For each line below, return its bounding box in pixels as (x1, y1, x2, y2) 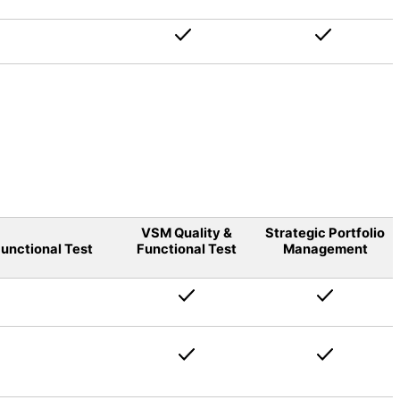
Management (282, 240, 368, 257)
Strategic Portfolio (265, 224, 385, 241)
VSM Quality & (141, 224, 232, 241)
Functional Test (137, 240, 237, 257)
